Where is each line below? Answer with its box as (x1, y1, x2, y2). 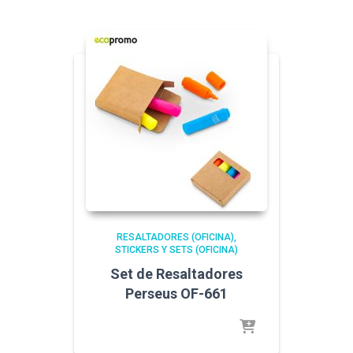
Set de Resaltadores (110, 266, 243, 282)
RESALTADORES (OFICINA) (117, 232, 234, 243)
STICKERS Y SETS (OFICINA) (115, 244, 238, 255)
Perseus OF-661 (125, 285, 228, 302)
